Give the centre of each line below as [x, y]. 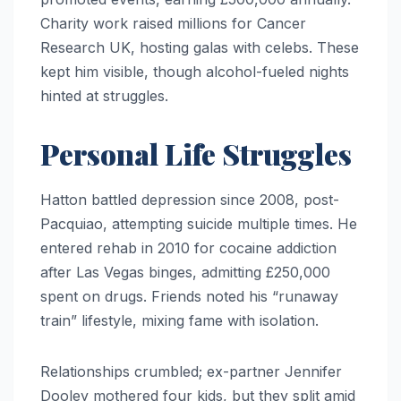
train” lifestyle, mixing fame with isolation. [179, 321]
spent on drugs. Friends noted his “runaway [189, 297]
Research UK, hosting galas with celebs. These [200, 48]
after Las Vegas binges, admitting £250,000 [185, 273]
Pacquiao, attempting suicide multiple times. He [199, 224]
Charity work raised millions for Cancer [173, 24]
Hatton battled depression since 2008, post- [190, 200]
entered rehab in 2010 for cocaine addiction [188, 248]
